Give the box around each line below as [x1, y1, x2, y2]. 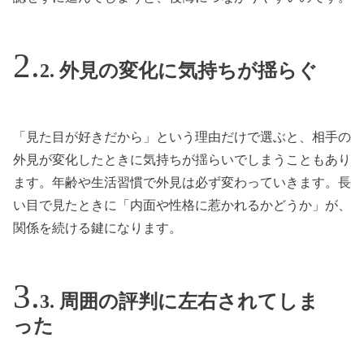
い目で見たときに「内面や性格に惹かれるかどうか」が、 [13, 198, 351, 213]
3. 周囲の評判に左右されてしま [40, 291, 318, 313]
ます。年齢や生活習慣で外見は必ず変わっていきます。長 [13, 175, 351, 190]
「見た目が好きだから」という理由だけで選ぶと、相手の [13, 130, 351, 145]
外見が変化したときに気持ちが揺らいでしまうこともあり [13, 153, 351, 167]
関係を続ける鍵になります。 [13, 221, 182, 236]
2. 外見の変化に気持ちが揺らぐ [40, 59, 318, 81]
